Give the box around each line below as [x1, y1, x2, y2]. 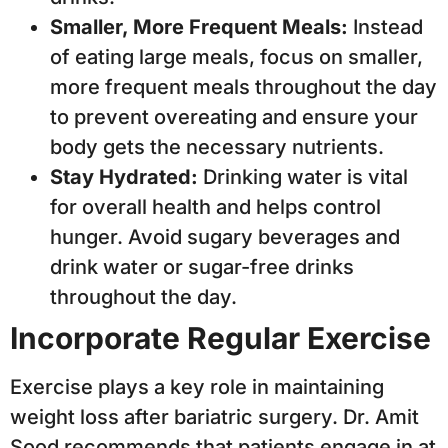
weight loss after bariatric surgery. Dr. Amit [10, 404, 419, 429]
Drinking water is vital [198, 164, 408, 189]
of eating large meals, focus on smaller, [50, 44, 423, 69]
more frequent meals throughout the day [50, 74, 437, 99]
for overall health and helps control [50, 194, 381, 219]
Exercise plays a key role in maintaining [10, 374, 384, 399]
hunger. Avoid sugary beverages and [50, 224, 400, 249]
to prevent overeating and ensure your [50, 104, 418, 129]
